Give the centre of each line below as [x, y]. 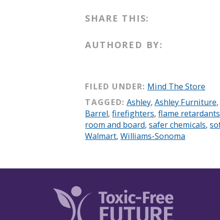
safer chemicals [178, 124]
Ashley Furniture [185, 102]
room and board [115, 124]
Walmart [101, 136]
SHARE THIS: [117, 18]
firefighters [133, 113]
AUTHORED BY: [124, 44]
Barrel [97, 113]
